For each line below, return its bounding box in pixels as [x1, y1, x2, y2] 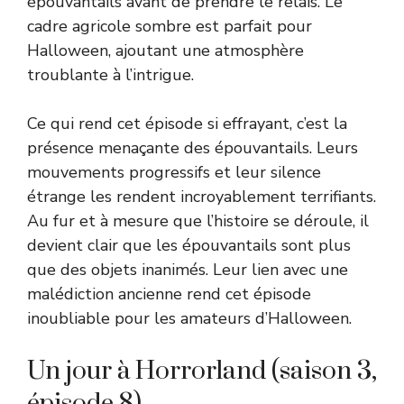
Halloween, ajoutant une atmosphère [27, 39, 304, 61]
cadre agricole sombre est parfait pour [27, 14, 312, 37]
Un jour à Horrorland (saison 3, [27, 354, 377, 387]
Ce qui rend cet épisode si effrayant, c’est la [27, 112, 347, 134]
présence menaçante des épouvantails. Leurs [27, 136, 358, 159]
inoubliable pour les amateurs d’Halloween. [27, 307, 352, 329]
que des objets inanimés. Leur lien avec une [27, 258, 348, 280]
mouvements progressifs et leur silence [27, 161, 321, 183]
